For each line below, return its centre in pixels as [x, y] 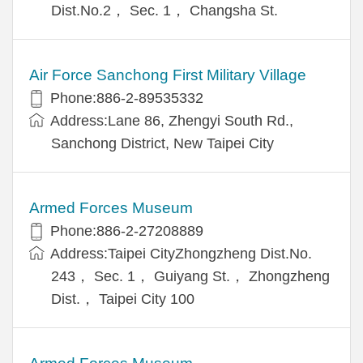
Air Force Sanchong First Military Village [168, 75]
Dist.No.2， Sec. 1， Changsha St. [164, 10]
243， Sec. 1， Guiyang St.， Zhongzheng [190, 276]
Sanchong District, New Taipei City [162, 143]
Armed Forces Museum [111, 207]
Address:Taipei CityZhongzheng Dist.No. [181, 253]
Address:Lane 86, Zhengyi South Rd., [172, 120]
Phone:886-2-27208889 [127, 231]
